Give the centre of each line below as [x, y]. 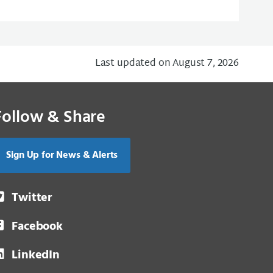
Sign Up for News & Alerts [62, 155]
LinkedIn [36, 255]
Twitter [32, 198]
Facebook [37, 227]
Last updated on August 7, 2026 [167, 64]
